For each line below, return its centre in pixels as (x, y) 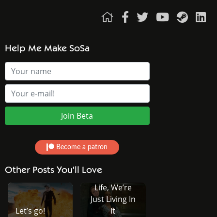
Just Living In (113, 199)
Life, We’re (113, 187)
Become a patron (81, 147)
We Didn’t (113, 164)
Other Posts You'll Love (54, 170)
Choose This (113, 176)
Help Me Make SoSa (47, 48)
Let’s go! (30, 210)
